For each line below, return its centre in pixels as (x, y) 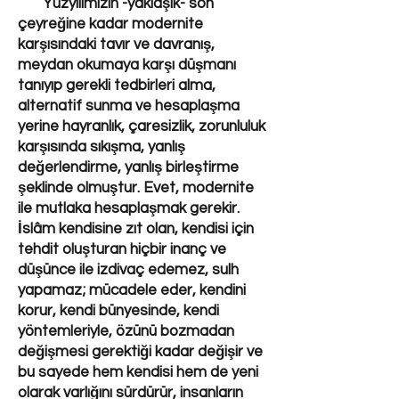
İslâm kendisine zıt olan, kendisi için (136, 229)
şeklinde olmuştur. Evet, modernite (136, 188)
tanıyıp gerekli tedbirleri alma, (117, 85)
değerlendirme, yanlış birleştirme (128, 167)
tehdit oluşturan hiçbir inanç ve (122, 249)
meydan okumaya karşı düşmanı (127, 65)
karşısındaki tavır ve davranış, (116, 45)
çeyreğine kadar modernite (110, 24)
